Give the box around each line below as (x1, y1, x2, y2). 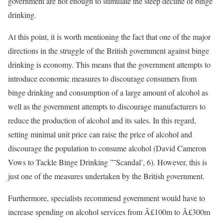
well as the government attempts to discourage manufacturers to (8, 101, 206, 111)
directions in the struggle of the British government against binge (8, 45, 209, 56)
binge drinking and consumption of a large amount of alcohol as (8, 87, 208, 98)
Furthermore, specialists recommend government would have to (8, 193, 205, 203)
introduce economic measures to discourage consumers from (8, 73, 197, 84)
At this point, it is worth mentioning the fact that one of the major (8, 31, 211, 42)
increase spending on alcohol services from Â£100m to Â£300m (8, 207, 210, 217)
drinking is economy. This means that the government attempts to (8, 59, 211, 70)
